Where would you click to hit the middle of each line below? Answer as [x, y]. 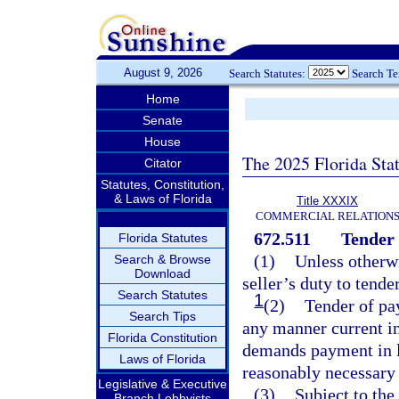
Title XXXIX [327, 201]
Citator [163, 163]
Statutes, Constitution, [163, 184]
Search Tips [163, 316]
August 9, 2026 [163, 73]
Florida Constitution [163, 338]
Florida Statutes [163, 238]
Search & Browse [163, 259]
